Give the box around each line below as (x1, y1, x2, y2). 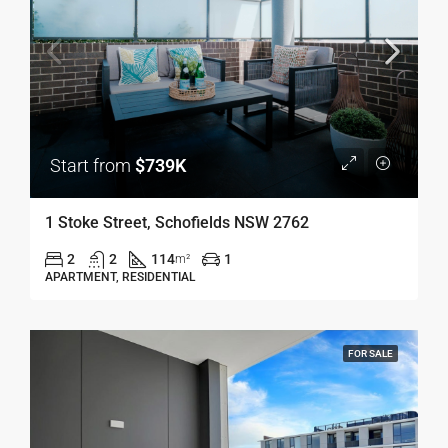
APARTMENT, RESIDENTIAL (45, 269, 195, 284)
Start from (50, 154, 135, 176)
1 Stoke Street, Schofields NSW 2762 (45, 212, 309, 232)
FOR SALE (348, 347, 393, 359)
